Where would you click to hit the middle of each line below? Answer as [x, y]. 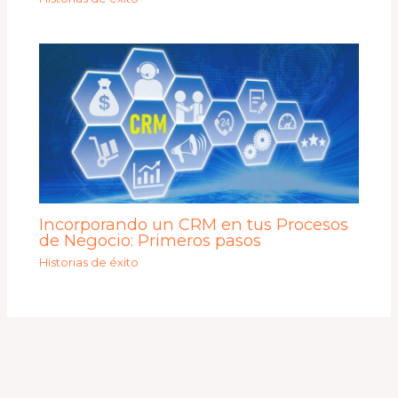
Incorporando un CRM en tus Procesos [194, 224]
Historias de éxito [89, 263]
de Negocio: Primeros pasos [151, 240]
